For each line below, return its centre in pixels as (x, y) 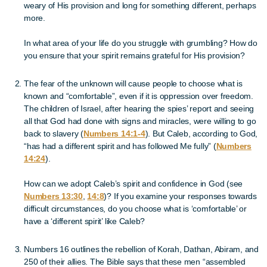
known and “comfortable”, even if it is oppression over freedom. (139, 96)
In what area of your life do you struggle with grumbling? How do (141, 43)
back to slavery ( (54, 133)
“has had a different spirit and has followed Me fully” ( (120, 146)
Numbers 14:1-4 (114, 133)
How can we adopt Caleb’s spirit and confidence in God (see (133, 184)
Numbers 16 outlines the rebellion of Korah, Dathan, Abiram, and (141, 249)
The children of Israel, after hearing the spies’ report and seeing (139, 108)
